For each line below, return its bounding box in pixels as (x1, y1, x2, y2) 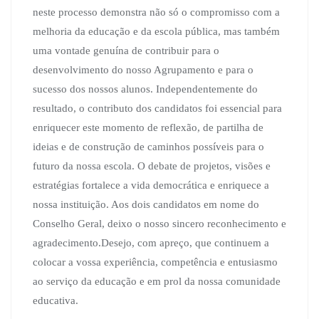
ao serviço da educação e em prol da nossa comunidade (33, 276, 281, 287)
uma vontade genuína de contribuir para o (33, 45, 219, 56)
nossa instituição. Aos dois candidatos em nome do (33, 199, 259, 210)
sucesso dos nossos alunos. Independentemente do (33, 83, 258, 95)
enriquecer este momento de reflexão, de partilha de (33, 122, 263, 133)
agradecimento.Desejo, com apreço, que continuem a (33, 237, 269, 249)
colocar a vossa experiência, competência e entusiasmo (33, 256, 278, 268)
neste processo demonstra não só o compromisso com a (33, 6, 280, 18)
